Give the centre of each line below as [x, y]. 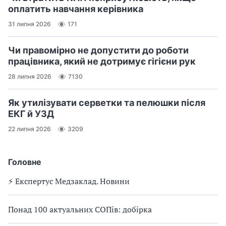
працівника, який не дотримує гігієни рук [102, 61]
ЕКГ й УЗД [31, 114]
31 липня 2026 [30, 24]
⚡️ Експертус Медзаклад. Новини [69, 181]
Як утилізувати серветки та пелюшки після [107, 102]
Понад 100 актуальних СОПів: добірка [80, 209]
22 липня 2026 [30, 129]
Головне [25, 162]
